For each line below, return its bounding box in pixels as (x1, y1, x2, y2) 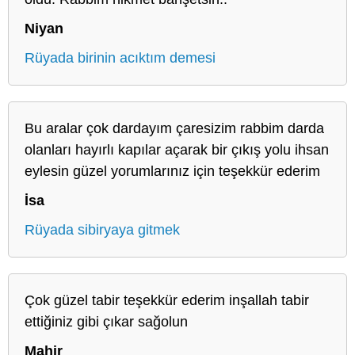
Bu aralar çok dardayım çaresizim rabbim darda (25, 120, 324, 136)
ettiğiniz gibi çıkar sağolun (25, 313, 188, 330)
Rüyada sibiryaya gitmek (25, 221, 180, 238)
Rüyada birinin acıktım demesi (25, 49, 216, 66)
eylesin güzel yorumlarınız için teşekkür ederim (25, 162, 320, 179)
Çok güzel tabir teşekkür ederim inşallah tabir (25, 292, 309, 308)
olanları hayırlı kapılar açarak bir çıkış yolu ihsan (25, 141, 329, 158)
